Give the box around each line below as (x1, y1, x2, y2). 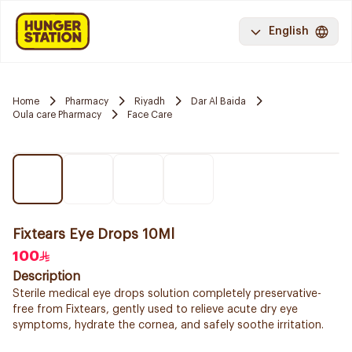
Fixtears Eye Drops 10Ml (13, 227, 174, 241)
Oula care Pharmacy (13, 109, 101, 119)
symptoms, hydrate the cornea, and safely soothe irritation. (13, 320, 324, 331)
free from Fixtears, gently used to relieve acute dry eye (13, 304, 298, 315)
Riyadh (134, 96, 165, 106)
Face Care (127, 109, 172, 119)
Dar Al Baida (191, 96, 246, 106)
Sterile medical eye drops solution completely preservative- (13, 288, 321, 299)
